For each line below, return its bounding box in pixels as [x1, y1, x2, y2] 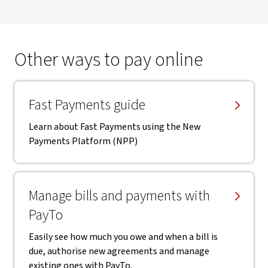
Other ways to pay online [14, 45, 203, 74]
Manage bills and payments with [29, 185, 210, 206]
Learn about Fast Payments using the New [29, 120, 200, 133]
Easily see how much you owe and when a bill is [29, 230, 218, 243]
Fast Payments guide [29, 94, 145, 115]
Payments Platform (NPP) [29, 134, 138, 148]
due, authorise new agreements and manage [29, 244, 209, 258]
